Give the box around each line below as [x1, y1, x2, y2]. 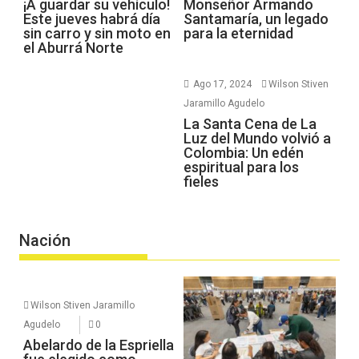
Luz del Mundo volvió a [184, 129, 331, 147]
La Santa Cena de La [184, 115, 317, 132]
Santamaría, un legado [184, 10, 329, 27]
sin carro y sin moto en [23, 24, 171, 42]
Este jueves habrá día [23, 10, 161, 27]
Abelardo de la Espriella [23, 337, 175, 354]
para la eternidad [184, 24, 293, 42]
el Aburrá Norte [23, 38, 124, 56]
